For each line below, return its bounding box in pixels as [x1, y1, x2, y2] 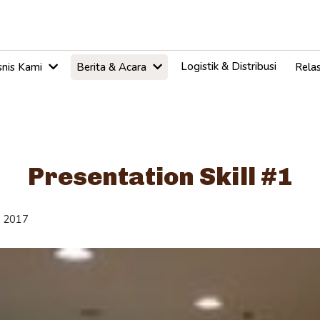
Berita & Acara [76, 60, 149, 75]
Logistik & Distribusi [180, 59, 276, 74]
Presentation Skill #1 [27, 161, 293, 191]
